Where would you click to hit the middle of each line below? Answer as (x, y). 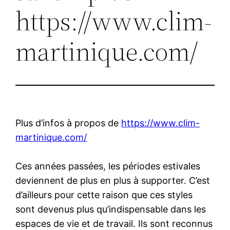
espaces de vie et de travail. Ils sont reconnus (114, 223)
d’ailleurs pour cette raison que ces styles (104, 195)
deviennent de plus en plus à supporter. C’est (113, 180)
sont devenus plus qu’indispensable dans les (111, 209)
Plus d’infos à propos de (69, 123)
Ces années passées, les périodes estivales (108, 166)
